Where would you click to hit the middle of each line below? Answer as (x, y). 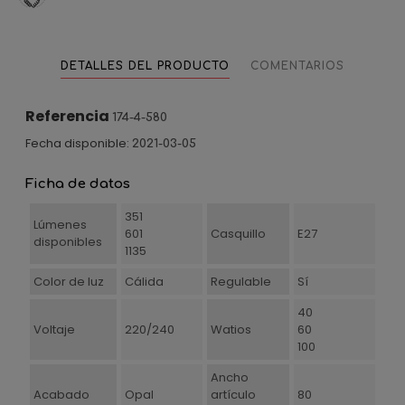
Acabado (61, 395)
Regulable (240, 282)
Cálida (144, 282)
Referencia (67, 116)
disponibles (67, 242)
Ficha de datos (78, 184)
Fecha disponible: (77, 143)
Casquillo (238, 234)
